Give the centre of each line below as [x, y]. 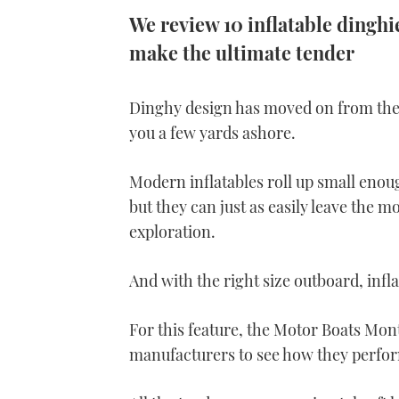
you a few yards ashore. [212, 133]
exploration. [172, 232]
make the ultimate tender [242, 52]
